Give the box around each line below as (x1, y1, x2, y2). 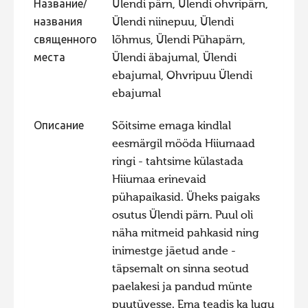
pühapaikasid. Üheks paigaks (111, 192, 260, 203)
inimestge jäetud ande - (111, 245, 236, 257)
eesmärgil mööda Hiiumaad (111, 138, 255, 150)
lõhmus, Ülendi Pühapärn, (111, 34, 245, 46)
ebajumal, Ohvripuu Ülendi (111, 70, 252, 82)
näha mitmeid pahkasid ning (111, 228, 259, 239)
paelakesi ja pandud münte (111, 281, 252, 293)
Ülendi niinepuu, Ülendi (111, 16, 234, 28)
